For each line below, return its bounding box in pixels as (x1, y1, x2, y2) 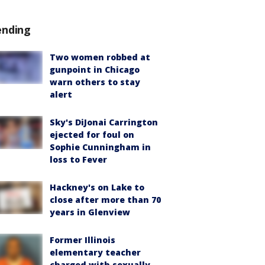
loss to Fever (50, 154, 107, 165)
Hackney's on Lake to (50, 182, 144, 193)
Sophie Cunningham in (50, 141, 151, 153)
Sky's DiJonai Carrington (50, 117, 158, 128)
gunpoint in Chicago (50, 64, 140, 75)
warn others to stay (50, 76, 140, 88)
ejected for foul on (50, 129, 134, 140)
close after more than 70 (50, 194, 161, 205)
